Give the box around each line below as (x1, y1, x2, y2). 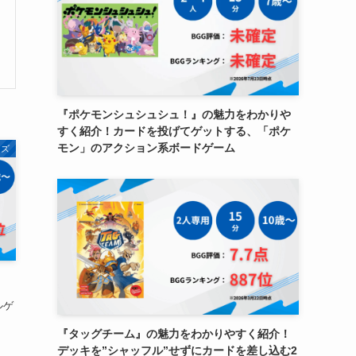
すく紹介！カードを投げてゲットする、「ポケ (57, 125, 291, 137)
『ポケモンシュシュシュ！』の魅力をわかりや (57, 108, 291, 121)
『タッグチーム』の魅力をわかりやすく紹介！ (57, 327, 291, 340)
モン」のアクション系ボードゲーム (57, 141, 235, 154)
